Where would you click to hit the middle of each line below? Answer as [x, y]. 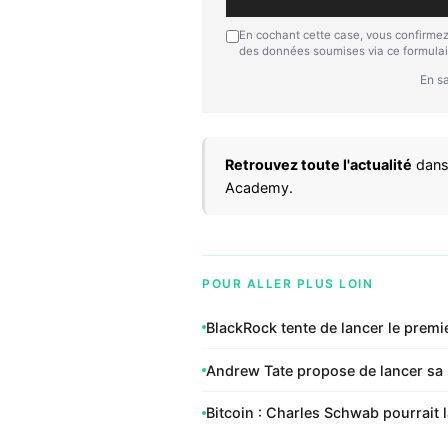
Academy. [259, 187]
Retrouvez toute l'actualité [318, 164]
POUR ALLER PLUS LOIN [287, 283]
